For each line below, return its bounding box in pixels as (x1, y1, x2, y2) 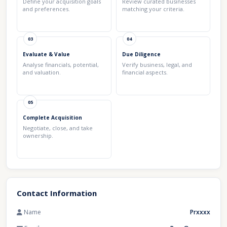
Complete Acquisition (23, 114, 82, 121)
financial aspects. (122, 68, 168, 76)
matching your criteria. (122, 5, 184, 13)
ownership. (23, 132, 53, 139)
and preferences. (23, 5, 70, 13)
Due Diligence (122, 51, 161, 58)
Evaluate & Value (23, 51, 70, 58)
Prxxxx (190, 208, 210, 216)
